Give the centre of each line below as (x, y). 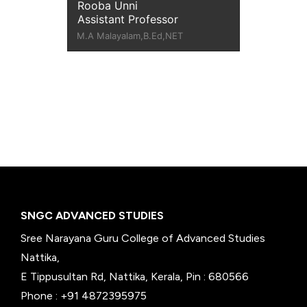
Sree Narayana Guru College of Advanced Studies (143, 238)
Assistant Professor (128, 19)
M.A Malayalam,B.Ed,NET (130, 36)
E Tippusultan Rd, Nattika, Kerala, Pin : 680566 (135, 276)
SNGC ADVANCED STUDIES (92, 215)
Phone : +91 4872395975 (84, 295)
